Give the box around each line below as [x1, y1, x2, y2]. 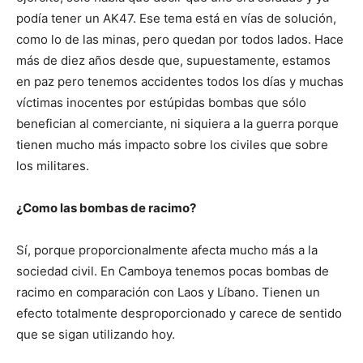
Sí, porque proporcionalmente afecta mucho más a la [16, 242, 318, 258]
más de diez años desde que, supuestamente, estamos [16, 53, 331, 69]
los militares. [16, 158, 89, 174]
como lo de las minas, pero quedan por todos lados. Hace [16, 32, 344, 48]
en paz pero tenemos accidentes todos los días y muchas [16, 74, 344, 90]
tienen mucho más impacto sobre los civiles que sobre [16, 137, 328, 153]
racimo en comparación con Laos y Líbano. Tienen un [16, 284, 320, 301]
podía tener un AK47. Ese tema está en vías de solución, [16, 11, 336, 27]
